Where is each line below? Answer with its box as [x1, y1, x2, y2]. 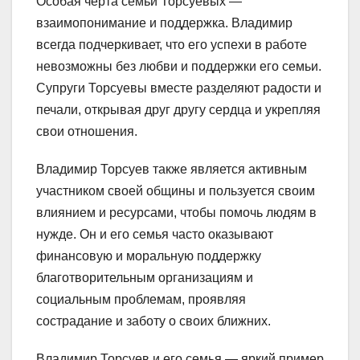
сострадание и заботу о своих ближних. [36, 313, 271, 328]
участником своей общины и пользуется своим [36, 183, 315, 198]
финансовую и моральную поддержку [36, 248, 261, 263]
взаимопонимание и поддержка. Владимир [36, 15, 292, 30]
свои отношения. [36, 124, 137, 138]
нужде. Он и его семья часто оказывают [36, 227, 273, 241]
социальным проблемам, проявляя [36, 292, 246, 306]
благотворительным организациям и [36, 270, 253, 284]
